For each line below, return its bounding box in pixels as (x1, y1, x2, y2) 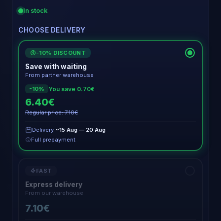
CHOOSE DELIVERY (18, 26, 86, 34)
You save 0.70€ (48, 85, 95, 93)
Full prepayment (31, 136, 75, 143)
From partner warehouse (25, 72, 94, 78)
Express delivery (25, 181, 82, 188)
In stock (23, 7, 47, 14)
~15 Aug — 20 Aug (55, 126, 106, 133)
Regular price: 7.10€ (25, 109, 78, 116)
